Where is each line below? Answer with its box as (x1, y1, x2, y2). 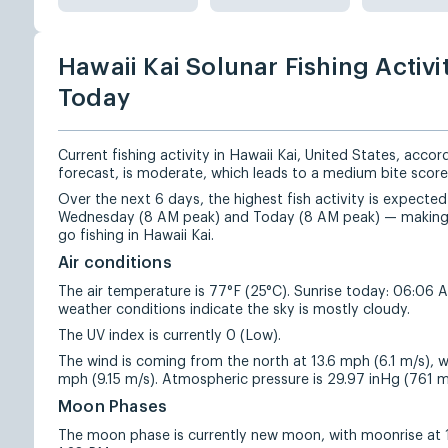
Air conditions (58, 255, 172, 271)
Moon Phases (58, 399, 168, 415)
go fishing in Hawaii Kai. (58, 229, 214, 243)
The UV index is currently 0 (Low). (58, 329, 281, 343)
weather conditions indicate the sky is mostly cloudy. (58, 303, 410, 317)
